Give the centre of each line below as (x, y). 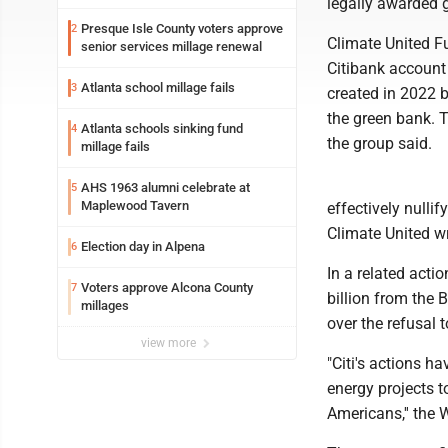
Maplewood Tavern (135, 205)
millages (105, 305)
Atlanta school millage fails (158, 87)
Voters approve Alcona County (167, 287)
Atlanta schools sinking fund (162, 128)
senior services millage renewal (171, 46)
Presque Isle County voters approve (182, 28)
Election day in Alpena (143, 246)
